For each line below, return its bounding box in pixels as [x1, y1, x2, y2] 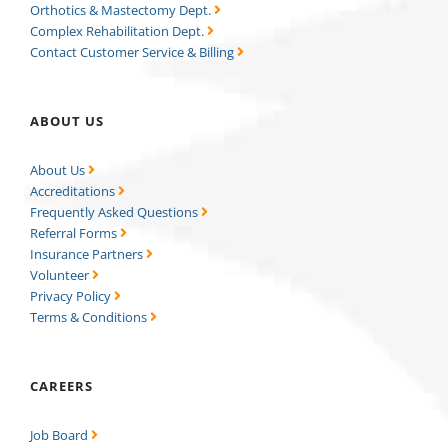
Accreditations [30, 182, 118, 201]
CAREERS [30, 377, 93, 396]
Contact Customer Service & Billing [30, 43, 234, 62]
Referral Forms [30, 224, 120, 243]
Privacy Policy [30, 287, 114, 306]
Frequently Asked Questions [30, 203, 201, 222]
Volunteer [30, 266, 92, 285]
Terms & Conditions [30, 308, 150, 327]
